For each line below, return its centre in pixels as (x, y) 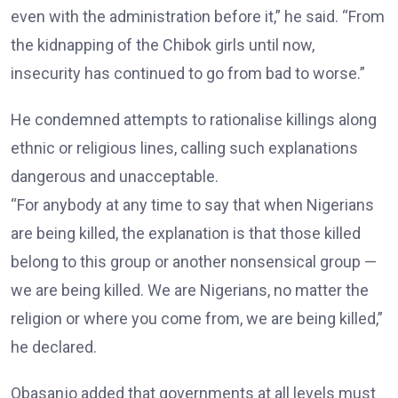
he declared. (54, 347)
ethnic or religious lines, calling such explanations (184, 148)
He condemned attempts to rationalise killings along (194, 120)
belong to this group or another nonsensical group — (194, 262)
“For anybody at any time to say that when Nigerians (192, 205)
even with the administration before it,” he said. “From (198, 17)
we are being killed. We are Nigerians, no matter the (190, 291)
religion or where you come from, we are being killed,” (197, 319)
